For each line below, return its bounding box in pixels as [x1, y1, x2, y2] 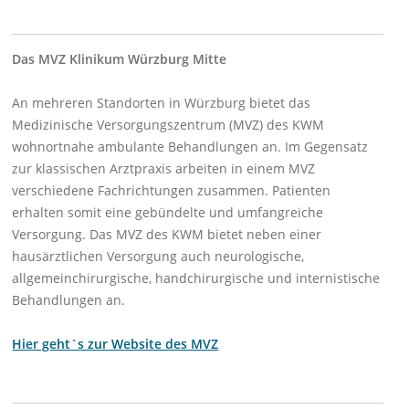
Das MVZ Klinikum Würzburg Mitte [12, 50, 235, 68]
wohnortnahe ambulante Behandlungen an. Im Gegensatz [12, 138, 369, 156]
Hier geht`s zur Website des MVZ [12, 335, 219, 353]
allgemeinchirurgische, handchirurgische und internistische [12, 269, 381, 288]
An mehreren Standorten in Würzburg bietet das [12, 94, 311, 112]
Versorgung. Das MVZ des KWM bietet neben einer [12, 225, 322, 244]
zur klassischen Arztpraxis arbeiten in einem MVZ [12, 160, 316, 178]
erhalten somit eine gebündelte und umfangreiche [12, 204, 324, 222]
